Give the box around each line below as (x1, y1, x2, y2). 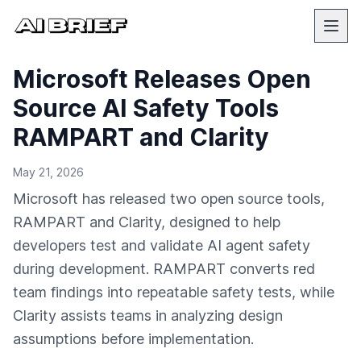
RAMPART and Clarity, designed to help (13, 214, 280, 230)
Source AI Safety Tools (13, 93, 279, 122)
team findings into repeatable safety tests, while (13, 284, 334, 301)
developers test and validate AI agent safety (13, 237, 310, 254)
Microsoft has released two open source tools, (13, 190, 325, 207)
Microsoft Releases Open (13, 64, 311, 93)
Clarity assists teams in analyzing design (13, 307, 283, 324)
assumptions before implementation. (13, 330, 254, 347)
